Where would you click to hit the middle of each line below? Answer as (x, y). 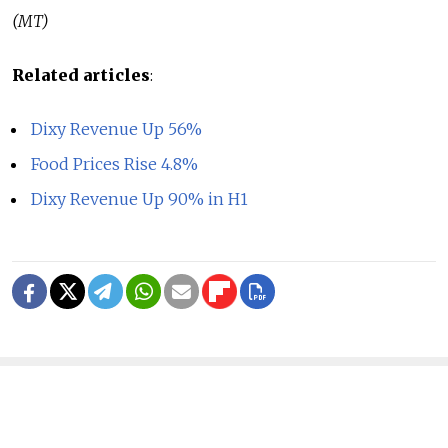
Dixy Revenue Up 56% (117, 129)
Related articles (81, 75)
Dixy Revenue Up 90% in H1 (140, 199)
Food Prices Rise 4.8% (115, 164)
